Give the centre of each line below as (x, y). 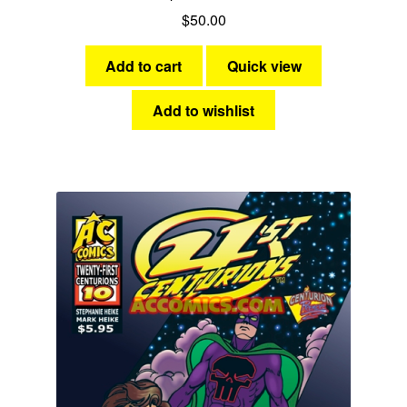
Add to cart (144, 66)
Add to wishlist (203, 110)
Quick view (264, 66)
